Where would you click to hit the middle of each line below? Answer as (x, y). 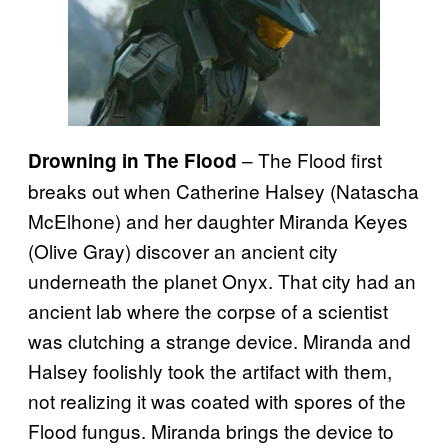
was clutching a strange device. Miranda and (219, 341)
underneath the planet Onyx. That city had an (222, 281)
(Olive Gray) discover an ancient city (183, 251)
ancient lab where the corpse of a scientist (208, 311)
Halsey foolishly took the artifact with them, (210, 371)
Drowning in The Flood (132, 161)
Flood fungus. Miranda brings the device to (211, 431)
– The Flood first (309, 160)
